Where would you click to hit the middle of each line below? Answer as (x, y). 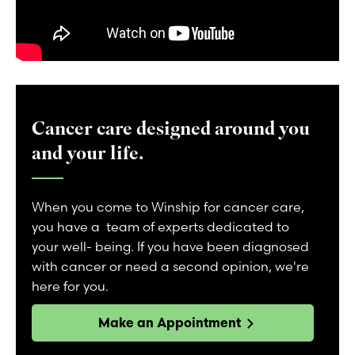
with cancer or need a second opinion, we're (170, 267)
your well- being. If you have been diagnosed (170, 247)
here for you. (70, 286)
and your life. (88, 154)
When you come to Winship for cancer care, (168, 207)
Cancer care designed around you (171, 129)
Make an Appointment (170, 323)
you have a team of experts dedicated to (160, 227)
